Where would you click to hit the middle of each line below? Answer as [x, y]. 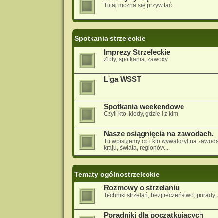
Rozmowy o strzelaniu [141, 188]
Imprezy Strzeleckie [137, 52]
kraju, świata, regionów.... [136, 148]
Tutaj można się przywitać [137, 5]
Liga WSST [122, 79]
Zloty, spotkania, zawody [136, 59]
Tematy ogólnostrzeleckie [117, 174]
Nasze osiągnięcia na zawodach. [158, 134]
